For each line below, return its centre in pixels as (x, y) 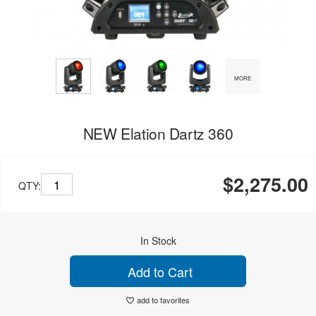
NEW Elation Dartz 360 (158, 133)
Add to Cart (158, 271)
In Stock (158, 241)
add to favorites (163, 300)
